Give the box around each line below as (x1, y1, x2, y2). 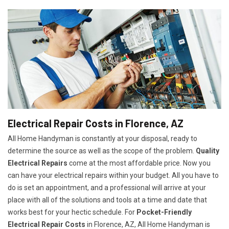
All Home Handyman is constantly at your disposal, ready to (8, 134, 197, 143)
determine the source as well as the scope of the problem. (8, 147, 196, 155)
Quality (196, 147, 219, 155)
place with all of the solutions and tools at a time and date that (8, 196, 207, 204)
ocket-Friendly (142, 208, 192, 217)
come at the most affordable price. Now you (67, 159, 211, 168)
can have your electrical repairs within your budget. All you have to (8, 171, 219, 180)
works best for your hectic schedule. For (8, 208, 136, 217)
